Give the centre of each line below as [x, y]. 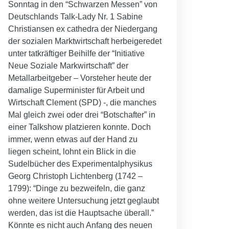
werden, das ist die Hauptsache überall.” [81, 213]
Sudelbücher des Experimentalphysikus [80, 164]
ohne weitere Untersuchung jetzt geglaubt [84, 200]
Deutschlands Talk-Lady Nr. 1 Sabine [75, 16]
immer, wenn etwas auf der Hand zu [73, 139]
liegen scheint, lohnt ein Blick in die [72, 151]
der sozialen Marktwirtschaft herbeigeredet [85, 41]
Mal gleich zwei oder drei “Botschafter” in [82, 114]
